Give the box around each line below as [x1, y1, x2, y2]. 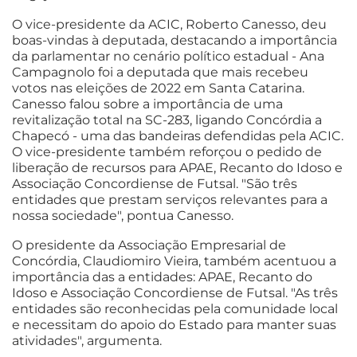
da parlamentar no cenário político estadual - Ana [12, 48, 324, 64]
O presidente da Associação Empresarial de [12, 237, 286, 253]
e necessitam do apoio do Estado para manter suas [12, 316, 336, 332]
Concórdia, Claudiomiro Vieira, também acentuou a [12, 253, 336, 269]
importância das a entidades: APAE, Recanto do [12, 269, 312, 284]
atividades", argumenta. [12, 332, 162, 348]
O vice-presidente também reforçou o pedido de [12, 143, 322, 159]
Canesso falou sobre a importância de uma [12, 96, 283, 112]
